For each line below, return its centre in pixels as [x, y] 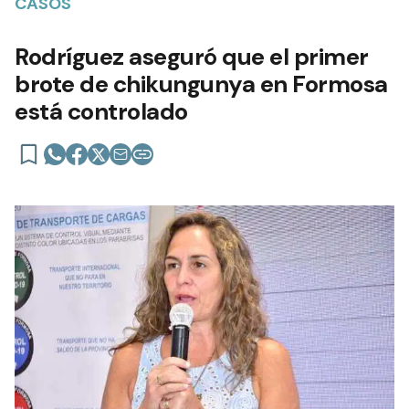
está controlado [101, 112]
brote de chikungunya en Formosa [201, 84]
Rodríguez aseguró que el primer [192, 57]
